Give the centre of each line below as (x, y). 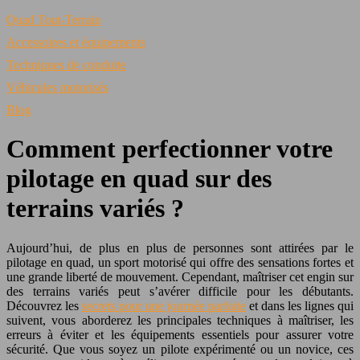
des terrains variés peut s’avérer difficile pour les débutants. (180, 291)
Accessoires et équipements (76, 42)
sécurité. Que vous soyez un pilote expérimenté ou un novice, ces (180, 349)
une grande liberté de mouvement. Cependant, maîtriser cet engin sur (180, 276)
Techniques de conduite (66, 65)
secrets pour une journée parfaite (164, 305)
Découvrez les (44, 305)
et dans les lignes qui (300, 305)
